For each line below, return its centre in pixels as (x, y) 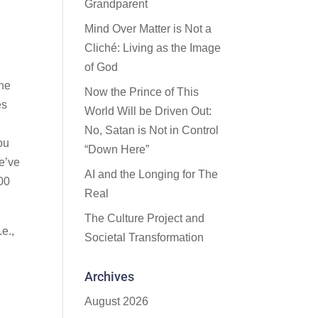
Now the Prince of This (142, 92)
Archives (110, 276)
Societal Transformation (144, 237)
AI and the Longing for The (152, 174)
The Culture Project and (145, 218)
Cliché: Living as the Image (153, 48)
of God (102, 67)
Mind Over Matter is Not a (148, 29)
